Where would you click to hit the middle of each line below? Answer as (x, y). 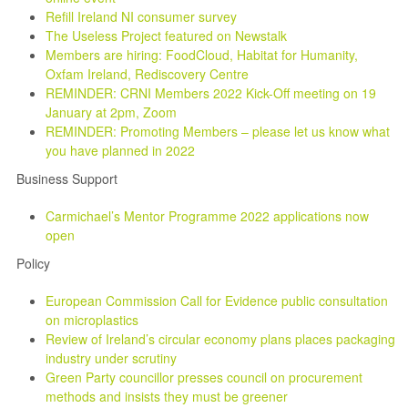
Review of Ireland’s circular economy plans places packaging (220, 339)
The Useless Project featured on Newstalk (166, 36)
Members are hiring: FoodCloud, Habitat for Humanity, (202, 55)
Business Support (63, 178)
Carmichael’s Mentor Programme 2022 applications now (207, 216)
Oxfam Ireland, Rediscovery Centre (147, 74)
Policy (31, 263)
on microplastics (92, 320)
